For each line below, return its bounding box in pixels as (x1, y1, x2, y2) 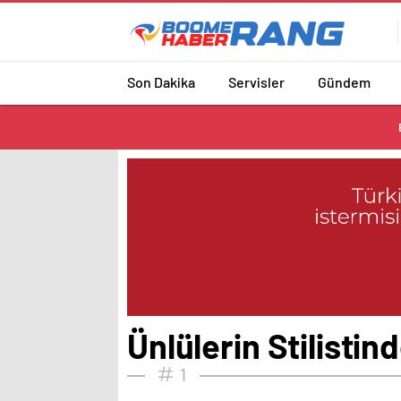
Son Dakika (127, 73, 195, 90)
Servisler (228, 73, 285, 90)
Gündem (318, 73, 371, 90)
